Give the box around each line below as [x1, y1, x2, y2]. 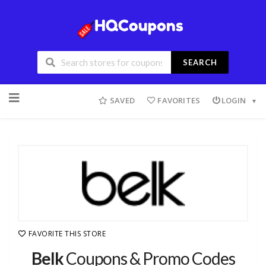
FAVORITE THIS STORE [28, 229, 106, 239]
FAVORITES [157, 95, 201, 106]
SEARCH [182, 57, 217, 67]
